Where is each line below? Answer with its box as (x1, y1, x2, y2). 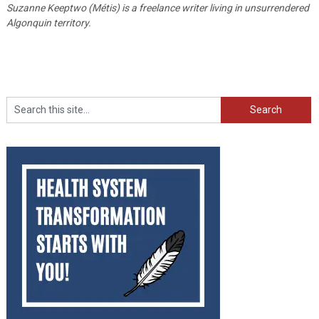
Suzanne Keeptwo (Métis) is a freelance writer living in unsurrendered (6, 1, 309, 14)
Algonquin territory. (6, 16, 91, 28)
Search (220, 97, 252, 109)
